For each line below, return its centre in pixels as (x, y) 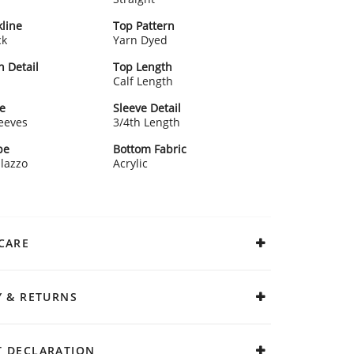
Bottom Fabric (150, 149)
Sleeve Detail (147, 107)
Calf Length (143, 81)
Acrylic (131, 163)
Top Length (143, 66)
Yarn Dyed (141, 40)
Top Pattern (144, 25)
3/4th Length (147, 122)
